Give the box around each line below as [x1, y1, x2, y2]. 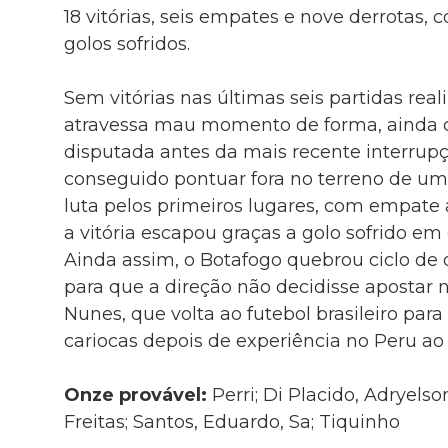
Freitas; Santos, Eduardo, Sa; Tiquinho [63, 410, 400, 433]
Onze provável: [63, 383, 212, 406]
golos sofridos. [63, 32, 190, 55]
